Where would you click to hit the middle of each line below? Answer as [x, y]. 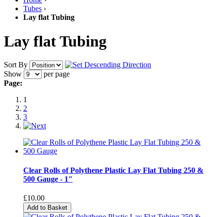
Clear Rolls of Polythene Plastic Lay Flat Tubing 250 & [113, 170]
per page [56, 74]
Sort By [16, 65]
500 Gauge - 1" [48, 179]
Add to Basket [47, 207]
